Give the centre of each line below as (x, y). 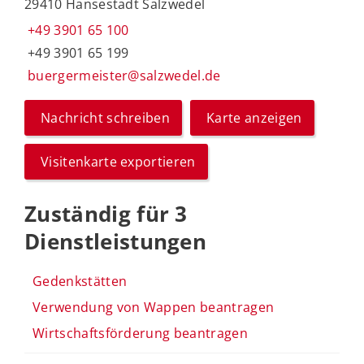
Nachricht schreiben (106, 118)
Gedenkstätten (80, 281)
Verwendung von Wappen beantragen (154, 307)
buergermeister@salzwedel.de (124, 76)
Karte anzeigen (254, 118)
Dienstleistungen (116, 241)
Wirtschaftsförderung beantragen (140, 333)
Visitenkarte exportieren (118, 162)
